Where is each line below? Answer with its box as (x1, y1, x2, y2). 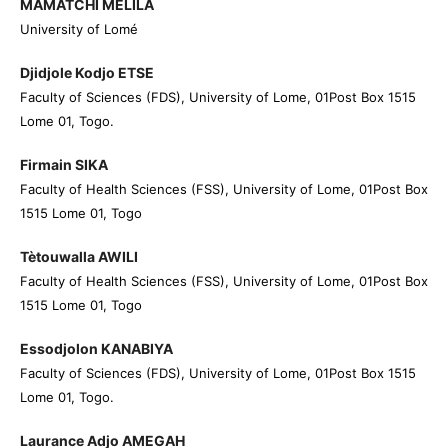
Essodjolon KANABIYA (19, 340, 173, 358)
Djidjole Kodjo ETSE (19, 64, 154, 81)
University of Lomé (19, 20, 138, 37)
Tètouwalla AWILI (19, 248, 138, 266)
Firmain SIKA (19, 156, 108, 174)
